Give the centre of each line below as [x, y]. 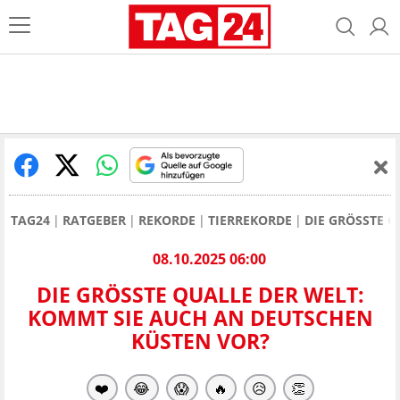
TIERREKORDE [250, 220]
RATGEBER [94, 220]
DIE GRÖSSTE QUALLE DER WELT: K [200, 295]
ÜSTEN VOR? [195, 342]
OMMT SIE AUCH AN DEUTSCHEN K [200, 318]
